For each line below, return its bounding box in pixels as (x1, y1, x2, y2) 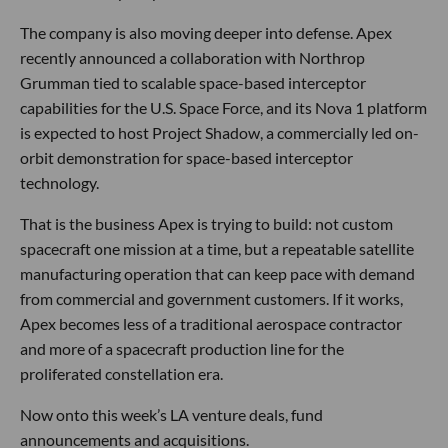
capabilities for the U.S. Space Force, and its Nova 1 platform (20, 97, 427, 117)
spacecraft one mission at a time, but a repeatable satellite (20, 238, 414, 258)
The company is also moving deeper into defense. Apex (20, 22, 392, 42)
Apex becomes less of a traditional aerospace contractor (20, 313, 402, 333)
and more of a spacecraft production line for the (20, 338, 344, 358)
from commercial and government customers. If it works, (20, 288, 403, 308)
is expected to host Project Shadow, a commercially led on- (20, 122, 419, 142)
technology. (20, 172, 99, 192)
